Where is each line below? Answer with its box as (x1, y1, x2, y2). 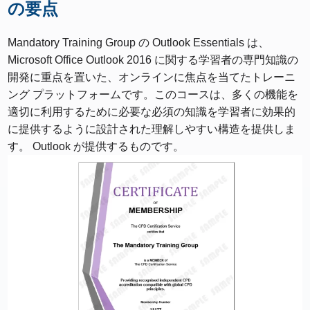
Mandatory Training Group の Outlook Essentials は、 (8, 37, 270, 49)
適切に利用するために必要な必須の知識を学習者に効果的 (8, 106, 296, 118)
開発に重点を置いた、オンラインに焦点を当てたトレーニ (8, 71, 296, 84)
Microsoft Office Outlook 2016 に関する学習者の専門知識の (8, 54, 299, 66)
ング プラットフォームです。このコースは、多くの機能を (8, 89, 299, 101)
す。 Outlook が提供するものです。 (8, 140, 185, 153)
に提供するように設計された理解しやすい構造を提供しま (8, 123, 296, 136)
